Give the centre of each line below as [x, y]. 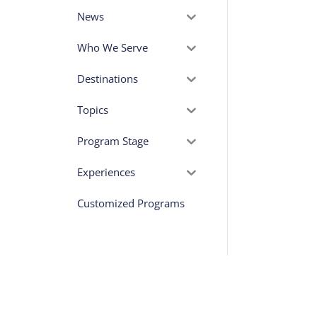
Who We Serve [112, 48]
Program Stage [113, 141]
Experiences [106, 172]
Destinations [107, 79]
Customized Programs [131, 203]
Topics [92, 110]
